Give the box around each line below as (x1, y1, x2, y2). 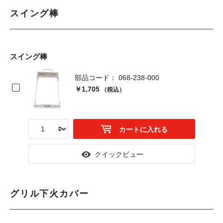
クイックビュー (94, 150, 143, 158)
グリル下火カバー (10, 189, 89, 199)
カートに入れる (119, 125, 168, 133)
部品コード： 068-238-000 (75, 74, 159, 82)
